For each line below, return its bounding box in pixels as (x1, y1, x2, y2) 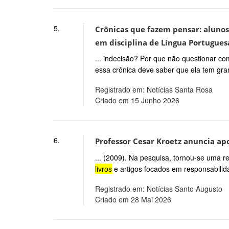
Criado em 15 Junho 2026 (95, 95, 179, 106)
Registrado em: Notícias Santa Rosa (95, 84, 213, 95)
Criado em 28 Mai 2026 (95, 194, 171, 204)
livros (95, 164, 112, 174)
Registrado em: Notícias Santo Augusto (95, 184, 222, 194)
